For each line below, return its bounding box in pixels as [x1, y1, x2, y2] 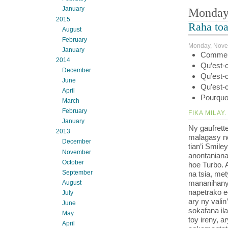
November [62, 148, 92, 156]
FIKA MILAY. [188, 109, 226, 117]
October [62, 158, 84, 166]
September [62, 168, 93, 176]
